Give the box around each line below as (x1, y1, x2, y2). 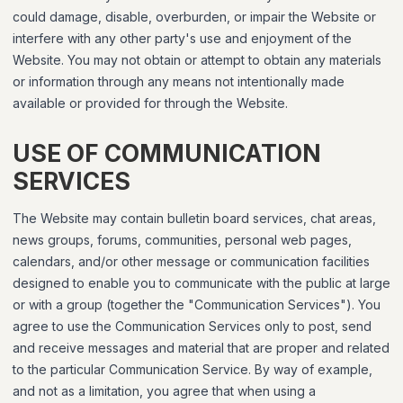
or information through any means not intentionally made (13, 74, 345, 89)
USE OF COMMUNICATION (13, 139, 321, 167)
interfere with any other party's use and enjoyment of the (13, 31, 352, 46)
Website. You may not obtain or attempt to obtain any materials (13, 52, 381, 67)
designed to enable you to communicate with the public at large (13, 275, 390, 291)
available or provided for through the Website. (13, 95, 288, 111)
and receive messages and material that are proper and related (13, 340, 390, 355)
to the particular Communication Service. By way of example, (13, 362, 372, 377)
